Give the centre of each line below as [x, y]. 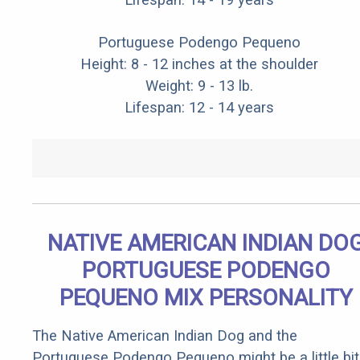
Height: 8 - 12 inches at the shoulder [199, 64]
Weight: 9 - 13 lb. [199, 86]
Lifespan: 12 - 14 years [199, 108]
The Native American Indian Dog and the [165, 336]
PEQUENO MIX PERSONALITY [206, 298]
